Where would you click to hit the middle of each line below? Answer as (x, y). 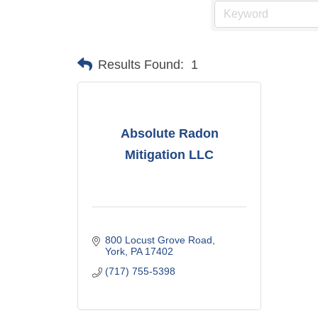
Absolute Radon (169, 133)
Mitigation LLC (170, 154)
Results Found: (141, 64)
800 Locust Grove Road (158, 240)
